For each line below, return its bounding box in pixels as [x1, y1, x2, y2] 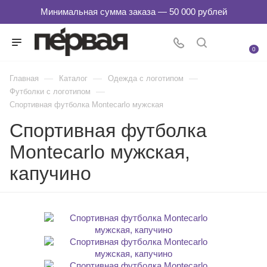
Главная [10, 74, 39, 83]
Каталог [59, 74, 88, 83]
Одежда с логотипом [108, 74, 184, 83]
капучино [10, 163, 91, 184]
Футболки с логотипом [10, 87, 91, 96]
